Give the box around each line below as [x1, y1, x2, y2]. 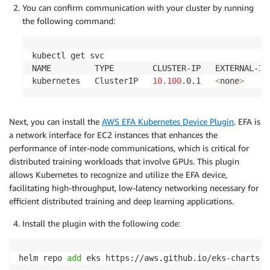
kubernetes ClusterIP [32, 76, 152, 86]
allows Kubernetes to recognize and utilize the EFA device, [9, 169, 227, 180]
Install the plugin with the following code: [22, 218, 180, 229]
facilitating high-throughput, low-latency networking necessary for [9, 183, 259, 193]
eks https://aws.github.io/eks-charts [81, 253, 260, 263]
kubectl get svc [32, 51, 104, 61]
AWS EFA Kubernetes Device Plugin [102, 116, 234, 127]
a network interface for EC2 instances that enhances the [9, 130, 218, 140]
